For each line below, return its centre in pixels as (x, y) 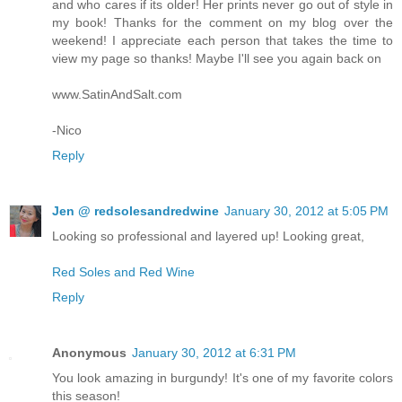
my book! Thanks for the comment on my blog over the (223, 23)
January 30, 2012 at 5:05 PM (306, 211)
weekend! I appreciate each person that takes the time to (223, 41)
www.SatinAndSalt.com (117, 95)
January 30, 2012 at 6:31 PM (214, 353)
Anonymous (89, 353)
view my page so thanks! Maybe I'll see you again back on (217, 59)
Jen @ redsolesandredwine (135, 211)
